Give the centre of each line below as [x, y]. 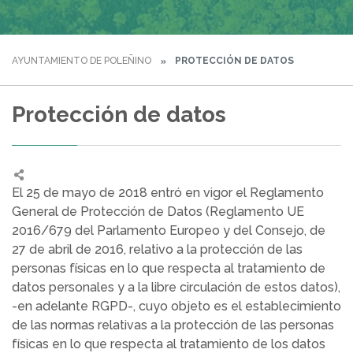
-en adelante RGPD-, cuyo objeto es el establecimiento [176, 306]
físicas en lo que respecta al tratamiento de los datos [169, 344]
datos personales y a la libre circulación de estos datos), [176, 287]
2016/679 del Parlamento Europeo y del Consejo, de [169, 230]
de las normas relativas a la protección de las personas [173, 325]
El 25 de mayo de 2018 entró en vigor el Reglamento [168, 193]
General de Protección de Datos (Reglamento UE [158, 212]
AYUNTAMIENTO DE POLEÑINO [82, 61]
